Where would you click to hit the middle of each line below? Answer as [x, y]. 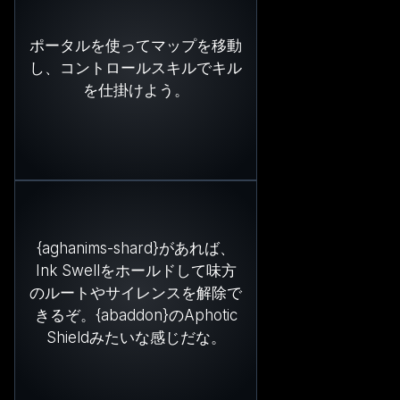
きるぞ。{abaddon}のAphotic [136, 315]
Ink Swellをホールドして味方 [136, 270]
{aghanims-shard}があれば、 [136, 248]
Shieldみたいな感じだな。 [136, 337]
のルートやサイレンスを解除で [136, 292]
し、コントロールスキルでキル [136, 67]
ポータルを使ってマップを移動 [136, 45]
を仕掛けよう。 [136, 90]
